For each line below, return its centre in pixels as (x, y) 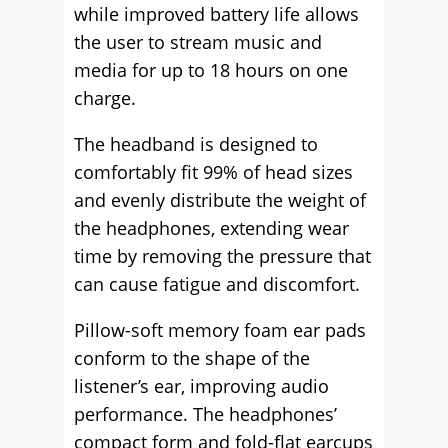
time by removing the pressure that (222, 255)
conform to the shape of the (192, 357)
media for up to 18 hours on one (211, 69)
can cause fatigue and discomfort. (217, 283)
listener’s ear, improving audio (201, 385)
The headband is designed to (196, 143)
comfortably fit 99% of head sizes (213, 171)
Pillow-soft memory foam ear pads (220, 329)
